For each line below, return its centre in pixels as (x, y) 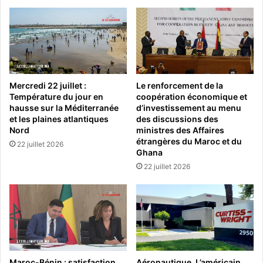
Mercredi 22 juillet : (48, 86)
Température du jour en (56, 97)
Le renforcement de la (180, 86)
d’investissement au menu (189, 108)
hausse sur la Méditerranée (64, 108)
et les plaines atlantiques (59, 119)
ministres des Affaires (180, 130)
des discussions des (177, 119)
